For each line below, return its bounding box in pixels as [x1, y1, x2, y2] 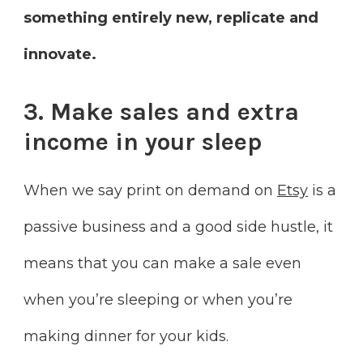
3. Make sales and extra [23, 96, 299, 126]
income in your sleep [23, 126, 262, 156]
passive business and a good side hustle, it [23, 218, 333, 237]
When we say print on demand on [23, 181, 277, 200]
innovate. [23, 45, 96, 63]
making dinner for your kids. [23, 327, 228, 346]
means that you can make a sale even [23, 254, 301, 273]
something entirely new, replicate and [23, 8, 318, 27]
